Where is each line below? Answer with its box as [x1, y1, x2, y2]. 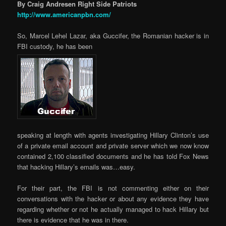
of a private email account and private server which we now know [17, 140, 209, 150]
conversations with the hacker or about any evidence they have [17, 193, 209, 203]
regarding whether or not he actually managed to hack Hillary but [17, 204, 209, 214]
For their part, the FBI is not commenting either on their [17, 183, 209, 193]
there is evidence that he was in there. [17, 214, 129, 224]
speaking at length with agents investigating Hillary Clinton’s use [17, 130, 209, 140]
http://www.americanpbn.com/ [17, 10, 111, 20]
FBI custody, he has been [17, 41, 93, 51]
